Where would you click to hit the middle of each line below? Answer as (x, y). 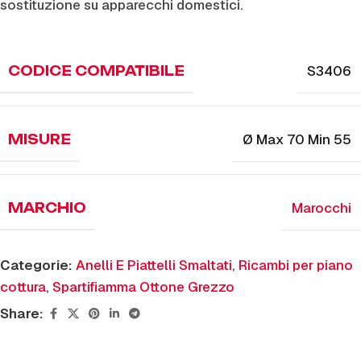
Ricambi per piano (296, 265)
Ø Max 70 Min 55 (297, 139)
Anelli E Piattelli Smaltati (154, 265)
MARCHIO (47, 208)
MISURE (39, 139)
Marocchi (322, 208)
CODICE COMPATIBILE (96, 71)
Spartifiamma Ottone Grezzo (143, 287)
